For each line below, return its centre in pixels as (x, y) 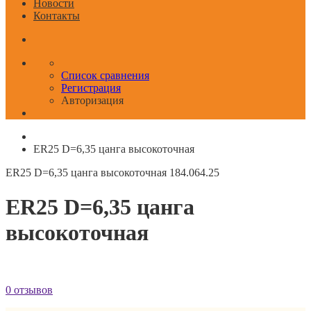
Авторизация (92, 101)
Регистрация (91, 88)
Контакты (57, 16)
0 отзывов (29, 289)
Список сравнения (105, 76)
